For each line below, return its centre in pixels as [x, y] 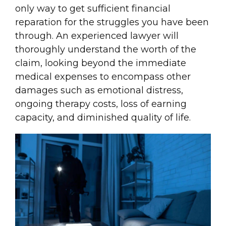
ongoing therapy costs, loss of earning [101, 104]
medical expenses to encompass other [103, 77]
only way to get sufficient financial [93, 9]
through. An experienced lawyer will [97, 36]
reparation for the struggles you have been [112, 22]
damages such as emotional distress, [99, 90]
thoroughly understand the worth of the [106, 49]
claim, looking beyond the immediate [101, 63]
